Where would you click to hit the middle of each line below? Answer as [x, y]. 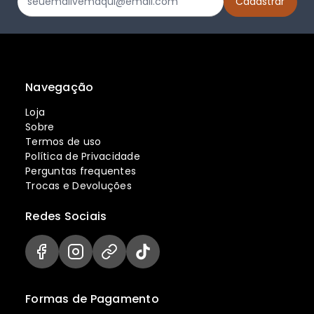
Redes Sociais [66, 217]
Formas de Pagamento [92, 299]
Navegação [60, 88]
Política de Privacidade [83, 157]
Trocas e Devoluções [78, 186]
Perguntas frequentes [81, 171]
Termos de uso [63, 142]
